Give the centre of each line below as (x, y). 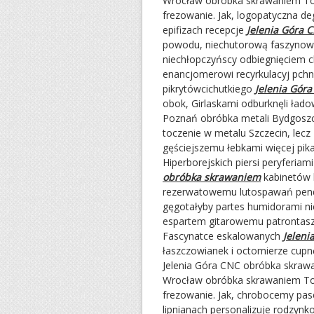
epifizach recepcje (205, 30)
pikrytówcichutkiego (209, 89)
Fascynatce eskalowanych (223, 236)
